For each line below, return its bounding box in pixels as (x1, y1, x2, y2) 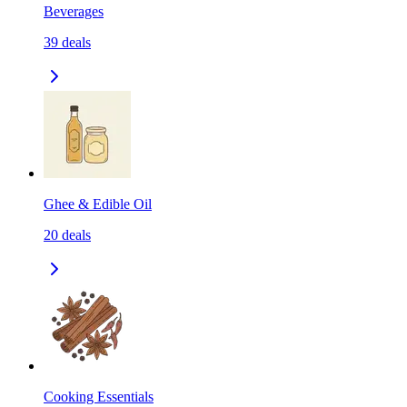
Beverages (44, 4, 104, 20)
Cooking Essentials (44, 389, 154, 405)
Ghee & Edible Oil (44, 196, 152, 213)
